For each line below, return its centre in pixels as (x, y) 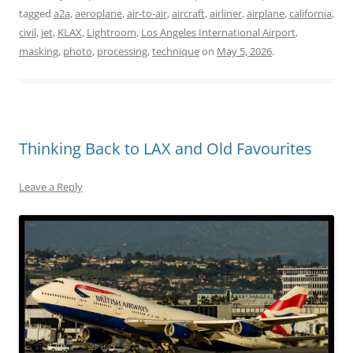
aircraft (188, 13)
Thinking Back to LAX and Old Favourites (165, 148)
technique (176, 51)
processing (122, 51)
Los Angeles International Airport (218, 32)
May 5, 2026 (244, 51)
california (310, 13)
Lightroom (111, 32)
